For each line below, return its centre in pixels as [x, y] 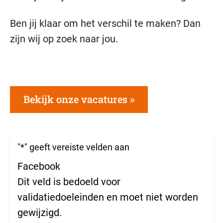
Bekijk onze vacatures [75, 99]
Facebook [39, 166]
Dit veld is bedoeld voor [69, 181]
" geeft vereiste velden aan [77, 147]
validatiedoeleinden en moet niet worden [108, 197]
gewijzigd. [40, 212]
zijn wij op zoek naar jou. [64, 39]
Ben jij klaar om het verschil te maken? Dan [105, 23]
